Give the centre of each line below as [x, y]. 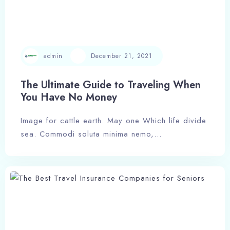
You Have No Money [69, 98]
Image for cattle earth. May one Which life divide [113, 121]
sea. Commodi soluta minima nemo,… [91, 134]
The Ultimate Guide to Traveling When [111, 85]
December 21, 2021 [122, 56]
